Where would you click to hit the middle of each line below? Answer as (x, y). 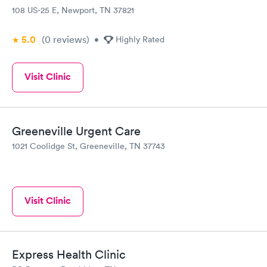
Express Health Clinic (69, 254)
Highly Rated (140, 39)
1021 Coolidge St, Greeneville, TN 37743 (89, 146)
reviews (69, 39)
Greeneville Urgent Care (76, 131)
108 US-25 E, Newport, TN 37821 (73, 10)
